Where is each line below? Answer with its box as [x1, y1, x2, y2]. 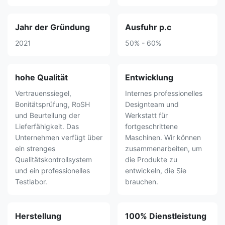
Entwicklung [125, 72, 173, 83]
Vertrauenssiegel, [15, 89, 71, 98]
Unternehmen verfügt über [15, 133, 102, 142]
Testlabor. [15, 177, 47, 186]
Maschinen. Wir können [125, 133, 201, 142]
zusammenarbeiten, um [125, 144, 202, 153]
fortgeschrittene [125, 122, 178, 131]
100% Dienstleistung [125, 211, 206, 221]
